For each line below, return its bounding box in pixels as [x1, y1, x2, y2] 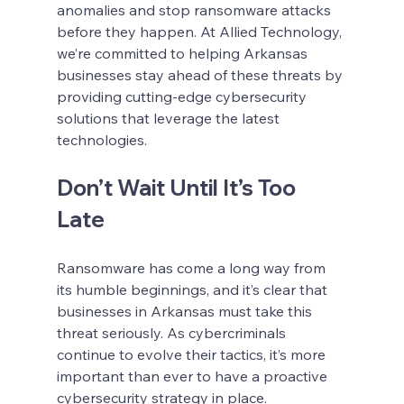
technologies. [56, 130, 147, 149]
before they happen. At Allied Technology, [56, 22, 345, 41]
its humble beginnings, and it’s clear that [56, 280, 331, 298]
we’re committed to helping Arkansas [56, 43, 311, 62]
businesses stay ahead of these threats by [56, 65, 346, 84]
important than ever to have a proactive [56, 366, 331, 385]
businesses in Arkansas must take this [56, 301, 316, 320]
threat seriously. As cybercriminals [56, 323, 289, 342]
